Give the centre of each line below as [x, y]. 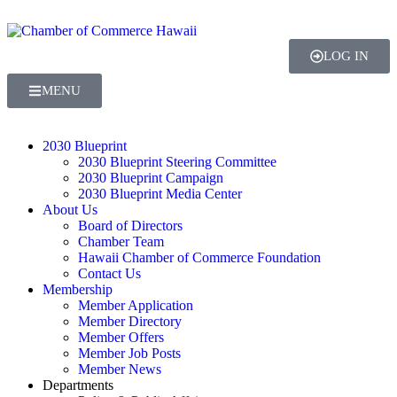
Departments [78, 385]
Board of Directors [130, 226]
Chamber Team [121, 241]
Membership [78, 289]
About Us [70, 210]
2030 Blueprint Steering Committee [177, 162]
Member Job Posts [129, 353]
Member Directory [130, 321]
